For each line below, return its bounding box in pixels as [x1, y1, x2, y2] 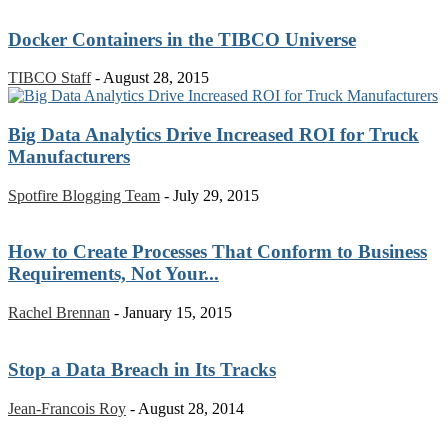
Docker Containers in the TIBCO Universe [8, 28, 356, 50]
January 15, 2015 [123, 304, 232, 322]
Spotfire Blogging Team [8, 186, 160, 204]
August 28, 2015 [103, 69, 209, 87]
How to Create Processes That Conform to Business [8, 241, 427, 263]
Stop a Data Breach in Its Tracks [8, 358, 276, 380]
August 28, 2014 [138, 399, 244, 417]
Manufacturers [8, 146, 130, 168]
